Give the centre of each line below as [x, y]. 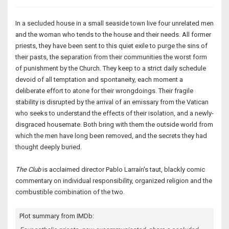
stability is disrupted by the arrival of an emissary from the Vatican [112, 102]
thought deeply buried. [49, 147]
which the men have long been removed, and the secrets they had [111, 136]
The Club [28, 170]
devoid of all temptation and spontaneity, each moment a [99, 80]
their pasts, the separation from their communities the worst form [111, 57]
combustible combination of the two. [70, 192]
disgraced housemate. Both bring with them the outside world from [114, 125]
